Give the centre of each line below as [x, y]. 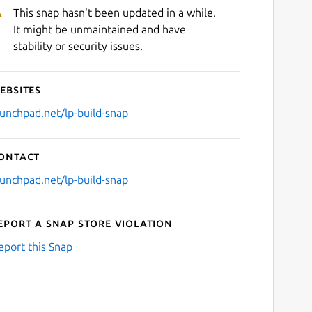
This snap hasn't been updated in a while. [114, 12]
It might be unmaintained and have [99, 29]
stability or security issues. [78, 46]
